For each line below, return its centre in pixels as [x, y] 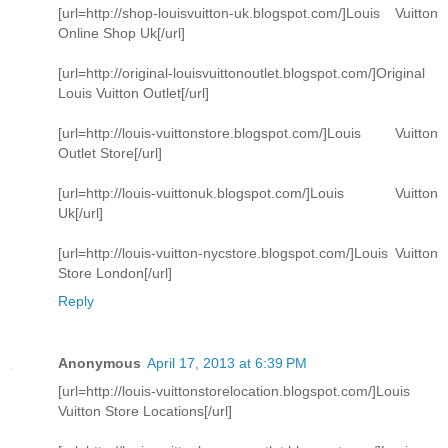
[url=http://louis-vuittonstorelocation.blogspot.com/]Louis [234, 391]
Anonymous [99, 363]
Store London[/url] [115, 273]
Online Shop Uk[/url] [121, 33]
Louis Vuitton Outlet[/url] [133, 93]
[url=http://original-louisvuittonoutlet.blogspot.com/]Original [241, 73]
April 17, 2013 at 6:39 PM [227, 363]
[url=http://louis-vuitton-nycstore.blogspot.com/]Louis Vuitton [248, 253]
